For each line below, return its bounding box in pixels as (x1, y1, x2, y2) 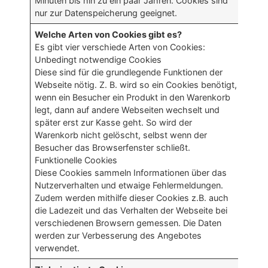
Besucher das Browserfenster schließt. (35, 142, 193, 153)
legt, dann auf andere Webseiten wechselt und (35, 105, 220, 115)
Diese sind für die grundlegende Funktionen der (35, 67, 223, 78)
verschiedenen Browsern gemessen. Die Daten (35, 218, 222, 229)
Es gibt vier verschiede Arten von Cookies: (35, 42, 206, 53)
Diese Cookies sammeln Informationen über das (35, 167, 227, 178)
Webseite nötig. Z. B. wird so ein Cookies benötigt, (35, 80, 237, 90)
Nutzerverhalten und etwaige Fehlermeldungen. (35, 180, 224, 191)
